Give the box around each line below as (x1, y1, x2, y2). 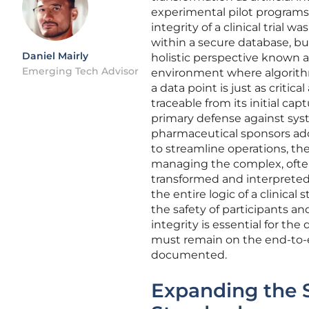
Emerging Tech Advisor (22, 65, 139, 77)
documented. (151, 248, 227, 261)
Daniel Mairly (22, 50, 88, 62)
